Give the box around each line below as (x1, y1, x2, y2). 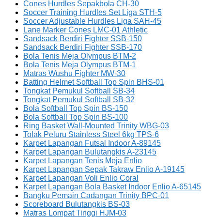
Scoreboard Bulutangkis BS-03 (23, 200, 130, 208)
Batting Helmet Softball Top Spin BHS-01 (23, 78, 164, 86)
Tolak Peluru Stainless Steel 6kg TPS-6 (23, 130, 159, 139)
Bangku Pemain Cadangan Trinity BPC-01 (23, 191, 169, 200)
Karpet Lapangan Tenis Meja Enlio (23, 156, 142, 165)
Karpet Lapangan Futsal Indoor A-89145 (23, 139, 161, 147)
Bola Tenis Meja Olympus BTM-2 (23, 52, 136, 60)
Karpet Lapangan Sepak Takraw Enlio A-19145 (23, 165, 185, 173)
